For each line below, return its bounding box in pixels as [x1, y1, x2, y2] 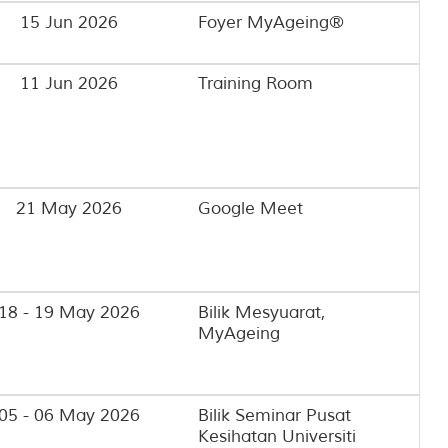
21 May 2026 [16, 198, 123, 219]
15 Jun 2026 [20, 11, 119, 33]
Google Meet [197, 198, 303, 219]
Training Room [197, 73, 313, 95]
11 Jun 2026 [20, 73, 119, 95]
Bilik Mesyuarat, [197, 301, 325, 323]
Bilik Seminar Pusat [197, 405, 351, 427]
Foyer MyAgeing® [197, 11, 344, 33]
